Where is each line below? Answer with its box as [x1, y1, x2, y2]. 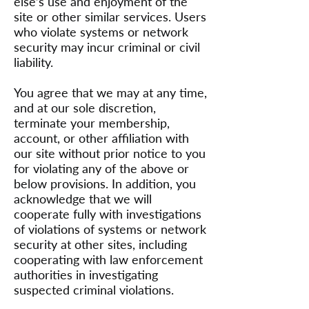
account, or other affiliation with [14, 130, 189, 146]
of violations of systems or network [14, 221, 206, 237]
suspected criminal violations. [14, 282, 174, 297]
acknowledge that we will [14, 191, 152, 206]
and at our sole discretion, [14, 100, 156, 115]
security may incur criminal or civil [14, 39, 200, 54]
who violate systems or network [14, 24, 188, 39]
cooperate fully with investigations [14, 206, 201, 221]
